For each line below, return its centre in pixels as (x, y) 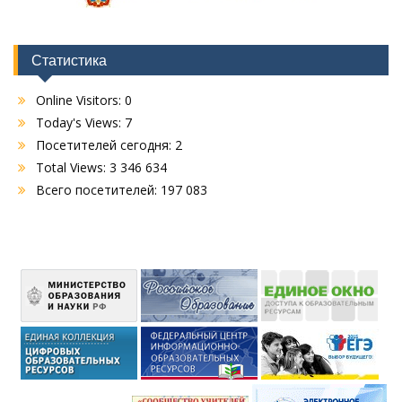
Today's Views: (80, 123)
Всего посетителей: (98, 190)
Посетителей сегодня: (105, 145)
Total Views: (73, 168)
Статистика (69, 61)
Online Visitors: (80, 100)
